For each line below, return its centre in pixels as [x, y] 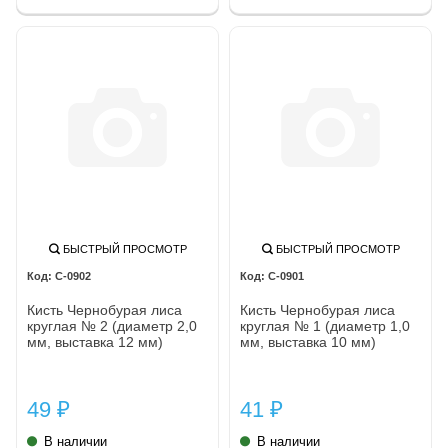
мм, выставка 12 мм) [95, 341]
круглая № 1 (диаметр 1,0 [325, 325]
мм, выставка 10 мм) [308, 341]
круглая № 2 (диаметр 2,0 [112, 325]
